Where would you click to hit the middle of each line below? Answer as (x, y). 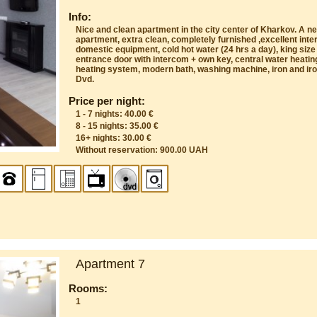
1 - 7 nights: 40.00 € (115, 114)
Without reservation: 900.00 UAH (142, 150)
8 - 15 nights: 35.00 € (117, 126)
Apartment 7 (111, 264)
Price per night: (107, 100)
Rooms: (88, 288)
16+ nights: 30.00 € (114, 138)
